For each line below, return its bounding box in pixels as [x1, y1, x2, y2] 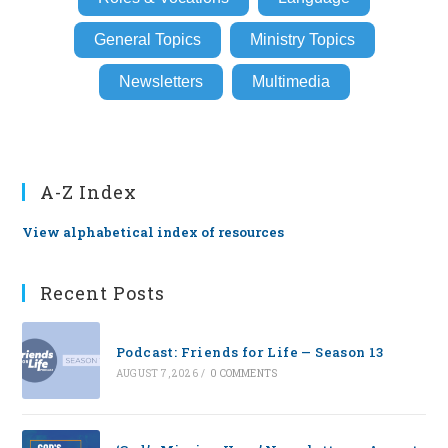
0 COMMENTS [210, 366, 278, 380]
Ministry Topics [249, 31, 355, 48]
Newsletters [118, 73, 203, 90]
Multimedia [251, 73, 330, 90]
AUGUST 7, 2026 [115, 366, 198, 380]
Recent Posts [40, 281, 166, 305]
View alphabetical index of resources [22, 223, 285, 241]
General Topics [93, 31, 201, 48]
